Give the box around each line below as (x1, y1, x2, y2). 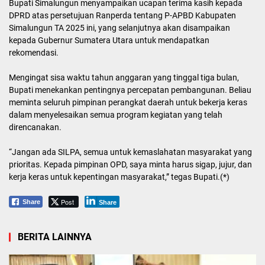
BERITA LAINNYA (18, 231, 92, 243)
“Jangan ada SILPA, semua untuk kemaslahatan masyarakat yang (9, 147, 252, 157)
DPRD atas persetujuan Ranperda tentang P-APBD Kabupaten (9, 11, 236, 20)
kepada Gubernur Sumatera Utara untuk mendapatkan (9, 35, 209, 45)
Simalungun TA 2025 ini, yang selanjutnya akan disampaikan (9, 23, 230, 33)
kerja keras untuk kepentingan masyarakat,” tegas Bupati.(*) (9, 172, 230, 182)
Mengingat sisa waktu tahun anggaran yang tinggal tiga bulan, (9, 73, 239, 82)
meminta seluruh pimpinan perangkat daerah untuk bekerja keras (9, 98, 247, 107)
